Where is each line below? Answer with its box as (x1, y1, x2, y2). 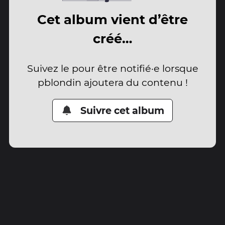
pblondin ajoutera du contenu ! (37, 76, 188, 88)
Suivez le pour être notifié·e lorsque (27, 62, 198, 74)
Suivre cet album (80, 104, 165, 117)
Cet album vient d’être (37, 12, 188, 28)
